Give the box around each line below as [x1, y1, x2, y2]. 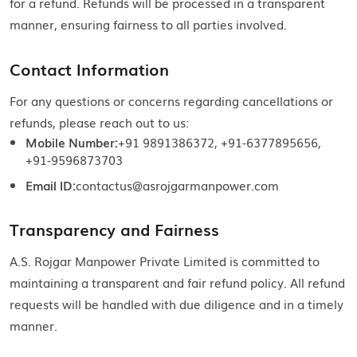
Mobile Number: [25, 133, 118, 151]
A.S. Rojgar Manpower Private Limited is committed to [10, 252, 320, 270]
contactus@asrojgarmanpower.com [76, 176, 279, 194]
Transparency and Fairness [10, 217, 219, 241]
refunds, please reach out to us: [10, 113, 189, 131]
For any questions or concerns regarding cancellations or [10, 92, 333, 110]
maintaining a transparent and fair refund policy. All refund [10, 273, 345, 292]
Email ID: [25, 176, 76, 194]
